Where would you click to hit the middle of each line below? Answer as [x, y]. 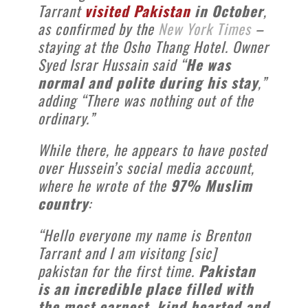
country [63, 203]
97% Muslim [211, 185]
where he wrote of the [104, 185]
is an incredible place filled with [146, 288]
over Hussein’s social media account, [146, 167]
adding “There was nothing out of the [146, 100]
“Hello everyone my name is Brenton [144, 234]
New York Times [205, 28]
